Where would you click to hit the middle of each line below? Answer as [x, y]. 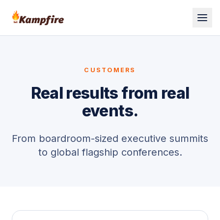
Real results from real [110, 93]
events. [110, 111]
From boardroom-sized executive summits [110, 138]
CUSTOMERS [110, 70]
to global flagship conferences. [110, 152]
